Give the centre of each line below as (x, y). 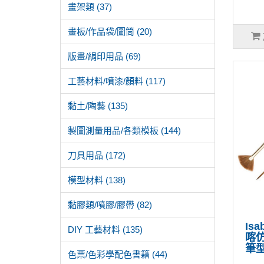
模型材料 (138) (97, 180)
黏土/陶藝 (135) (98, 106)
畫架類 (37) (90, 7)
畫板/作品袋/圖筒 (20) (110, 32)
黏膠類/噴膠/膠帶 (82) (110, 205)
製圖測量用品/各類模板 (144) (124, 131)
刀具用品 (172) (97, 155)
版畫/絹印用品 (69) (104, 56)
